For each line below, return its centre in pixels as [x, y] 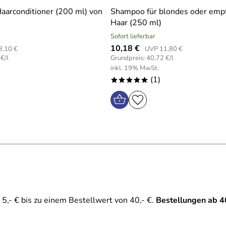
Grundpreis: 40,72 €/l [142, 58]
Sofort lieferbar [133, 36]
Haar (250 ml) [136, 23]
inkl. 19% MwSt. [135, 68]
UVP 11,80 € [164, 49]
